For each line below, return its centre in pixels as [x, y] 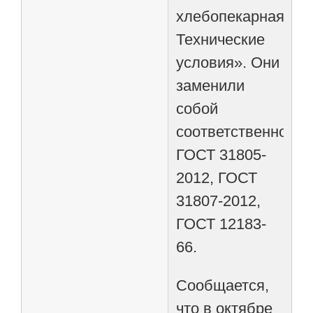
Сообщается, [223, 285]
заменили [211, 85]
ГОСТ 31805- [221, 154]
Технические [221, 39]
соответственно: [234, 131]
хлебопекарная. [233, 16]
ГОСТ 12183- [221, 224]
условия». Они [228, 62]
